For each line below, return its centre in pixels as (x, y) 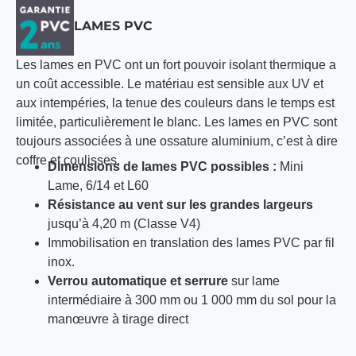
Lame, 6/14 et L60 (98, 185)
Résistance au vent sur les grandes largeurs (180, 204)
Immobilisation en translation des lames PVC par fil (191, 242)
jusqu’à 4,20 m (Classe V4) (124, 223)
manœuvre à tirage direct (118, 319)
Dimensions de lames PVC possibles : (162, 166)
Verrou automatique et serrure (138, 281)
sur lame (254, 281)
